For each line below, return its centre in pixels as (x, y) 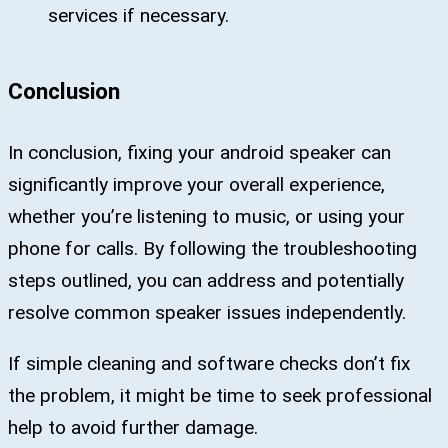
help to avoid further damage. (135, 428)
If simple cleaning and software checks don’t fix (209, 364)
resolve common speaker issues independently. (209, 313)
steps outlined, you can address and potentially (206, 281)
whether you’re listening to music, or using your (206, 217)
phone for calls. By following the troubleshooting (212, 249)
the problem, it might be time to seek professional (220, 396)
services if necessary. (138, 16)
